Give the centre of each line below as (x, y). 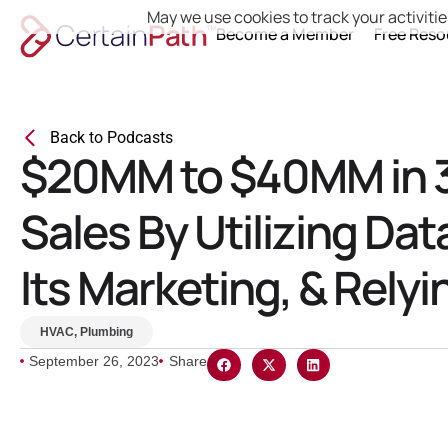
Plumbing (106, 332)
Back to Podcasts (111, 137)
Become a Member (284, 34)
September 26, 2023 (94, 361)
